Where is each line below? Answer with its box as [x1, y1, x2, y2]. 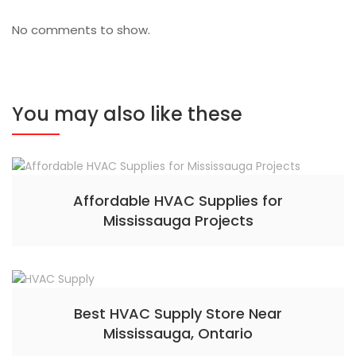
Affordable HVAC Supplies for [73, 191, 283, 211]
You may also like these [12, 101, 242, 127]
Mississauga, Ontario [103, 323, 253, 343]
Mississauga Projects [103, 211, 253, 230]
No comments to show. [12, 21, 150, 38]
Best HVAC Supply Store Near [74, 304, 282, 323]
